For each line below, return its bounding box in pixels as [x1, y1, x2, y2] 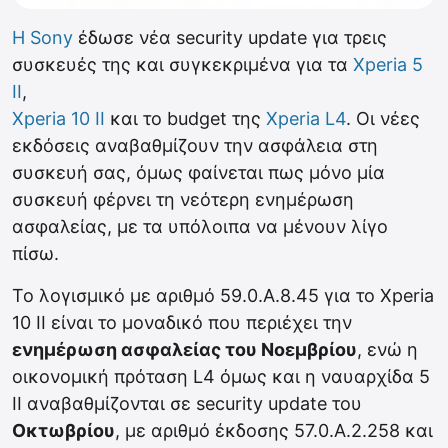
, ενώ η [357, 338, 418, 360]
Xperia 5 [353, 53, 423, 75]
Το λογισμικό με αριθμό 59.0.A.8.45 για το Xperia [12, 284, 434, 306]
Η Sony [12, 26, 73, 48]
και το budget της [105, 107, 266, 129]
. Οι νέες [346, 107, 420, 129]
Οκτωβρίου [12, 419, 115, 441]
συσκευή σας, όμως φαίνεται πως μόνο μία [12, 161, 385, 183]
